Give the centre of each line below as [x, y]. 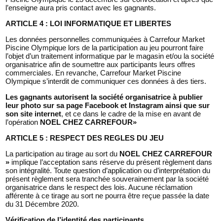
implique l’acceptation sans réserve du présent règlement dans [111, 162]
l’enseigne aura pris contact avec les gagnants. [81, 7]
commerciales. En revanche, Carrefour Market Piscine [93, 73]
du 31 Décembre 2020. [42, 204]
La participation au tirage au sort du [63, 153]
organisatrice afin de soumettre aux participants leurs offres [101, 64]
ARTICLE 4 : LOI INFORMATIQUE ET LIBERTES [89, 23]
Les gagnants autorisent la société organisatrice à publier [104, 97]
